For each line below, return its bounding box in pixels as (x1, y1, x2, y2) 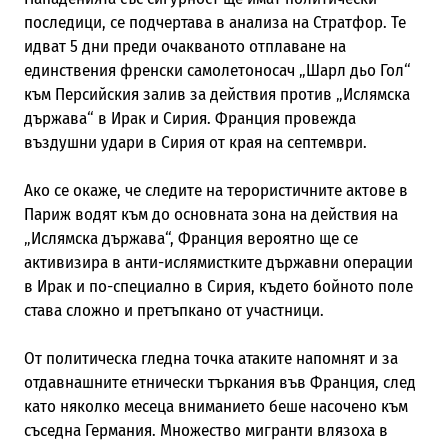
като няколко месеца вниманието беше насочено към (23, 395, 408, 417)
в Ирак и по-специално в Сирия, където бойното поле (23, 275, 413, 297)
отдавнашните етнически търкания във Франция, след (23, 371, 416, 393)
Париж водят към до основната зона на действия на (23, 203, 398, 225)
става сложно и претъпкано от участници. (23, 299, 324, 321)
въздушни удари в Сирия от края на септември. (23, 131, 367, 153)
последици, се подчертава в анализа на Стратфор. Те (23, 11, 406, 33)
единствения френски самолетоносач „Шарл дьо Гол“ (23, 59, 411, 81)
